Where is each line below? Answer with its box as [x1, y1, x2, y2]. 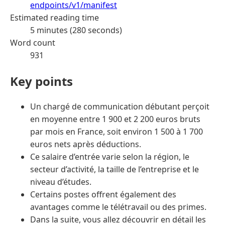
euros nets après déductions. [30, 139, 141, 150]
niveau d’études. [30, 176, 91, 188]
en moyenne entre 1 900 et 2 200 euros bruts [30, 114, 200, 125]
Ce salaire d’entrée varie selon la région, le [30, 151, 189, 163]
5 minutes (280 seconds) [30, 24, 122, 36]
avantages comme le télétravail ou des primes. [30, 201, 206, 213]
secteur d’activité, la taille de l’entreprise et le [30, 164, 199, 175]
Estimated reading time [10, 12, 99, 23]
